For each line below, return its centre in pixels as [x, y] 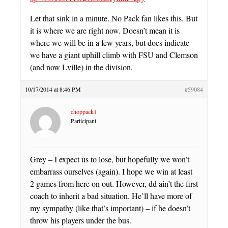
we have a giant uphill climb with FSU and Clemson [114, 55]
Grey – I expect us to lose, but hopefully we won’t [110, 159]
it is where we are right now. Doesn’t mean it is [105, 31]
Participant [83, 121]
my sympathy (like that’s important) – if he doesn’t [110, 208]
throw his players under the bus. [81, 220]
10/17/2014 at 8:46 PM [53, 89]
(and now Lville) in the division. [81, 67]
